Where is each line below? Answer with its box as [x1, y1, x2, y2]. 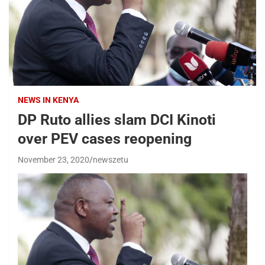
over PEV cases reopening [18, 130, 192, 148]
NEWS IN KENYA [18, 95, 79, 105]
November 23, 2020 [18, 155, 89, 165]
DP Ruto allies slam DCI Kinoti [18, 111, 216, 129]
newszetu [93, 155, 128, 165]
